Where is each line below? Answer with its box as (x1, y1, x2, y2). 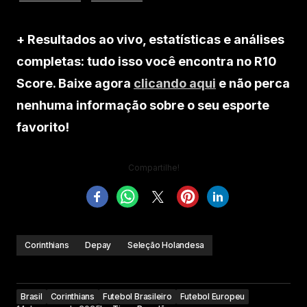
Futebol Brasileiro (102, 291, 172, 302)
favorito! (16, 120, 69, 135)
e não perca (216, 76, 290, 91)
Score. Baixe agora (16, 76, 134, 91)
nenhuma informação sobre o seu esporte (16, 98, 269, 113)
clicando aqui (134, 76, 216, 91)
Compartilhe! (127, 162, 180, 173)
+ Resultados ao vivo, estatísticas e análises (16, 32, 284, 47)
